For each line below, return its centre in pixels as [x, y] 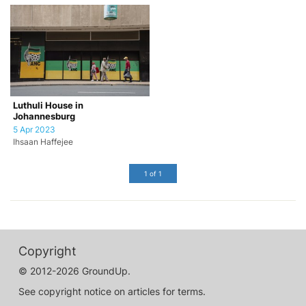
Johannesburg [44, 116]
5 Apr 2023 [34, 129]
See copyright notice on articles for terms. [112, 291]
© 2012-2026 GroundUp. [74, 270]
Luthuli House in [48, 105]
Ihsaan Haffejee [43, 142]
